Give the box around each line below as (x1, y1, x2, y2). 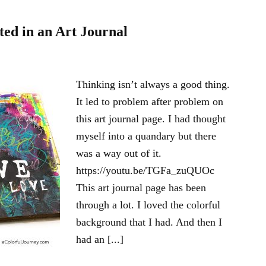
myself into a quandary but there (76, 130, 216, 142)
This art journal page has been (76, 182, 206, 194)
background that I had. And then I (76, 216, 222, 228)
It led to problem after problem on (76, 96, 223, 107)
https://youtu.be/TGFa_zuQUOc (76, 164, 214, 176)
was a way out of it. (76, 147, 161, 159)
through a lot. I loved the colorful (76, 199, 220, 211)
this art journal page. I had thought (76, 113, 226, 125)
